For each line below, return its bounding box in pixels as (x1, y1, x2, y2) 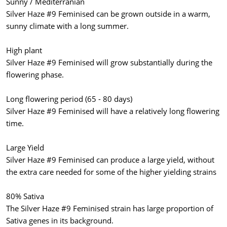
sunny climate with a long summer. (6, 21, 129, 31)
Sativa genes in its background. (6, 215, 113, 226)
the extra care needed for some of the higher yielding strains (6, 167, 216, 177)
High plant (6, 45, 42, 56)
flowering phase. (6, 69, 64, 80)
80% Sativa (6, 191, 44, 202)
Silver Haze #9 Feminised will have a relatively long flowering (6, 106, 219, 117)
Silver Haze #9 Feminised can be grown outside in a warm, (6, 9, 210, 19)
